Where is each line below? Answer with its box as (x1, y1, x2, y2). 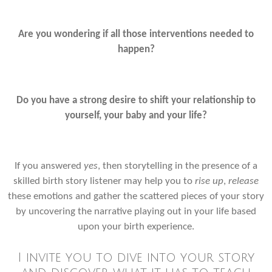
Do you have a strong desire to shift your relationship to (16, 95, 256, 106)
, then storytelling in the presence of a (98, 161, 257, 172)
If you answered (15, 161, 84, 172)
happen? (117, 45, 155, 55)
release (228, 177, 259, 187)
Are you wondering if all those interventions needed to (18, 30, 254, 40)
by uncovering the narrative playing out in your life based (16, 207, 256, 217)
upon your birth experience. (78, 222, 194, 233)
